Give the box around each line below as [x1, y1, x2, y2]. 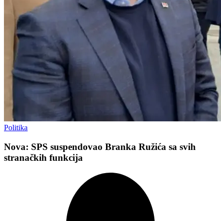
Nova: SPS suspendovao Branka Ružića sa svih [4, 141, 196, 152]
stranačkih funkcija [4, 152, 83, 163]
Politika [4, 123, 28, 132]
